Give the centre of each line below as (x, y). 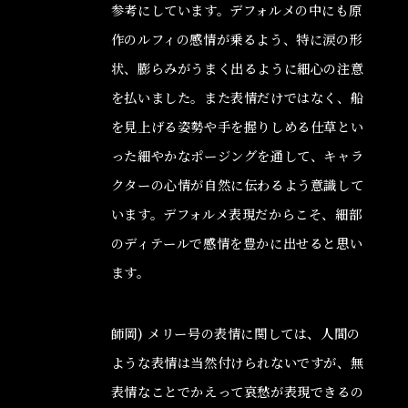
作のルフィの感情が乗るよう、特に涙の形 (237, 40)
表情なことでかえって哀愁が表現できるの (237, 391)
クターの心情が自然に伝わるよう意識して (237, 185)
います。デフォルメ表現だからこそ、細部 (236, 214)
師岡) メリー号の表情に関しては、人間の (235, 333)
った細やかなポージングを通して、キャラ (237, 156)
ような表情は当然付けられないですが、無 (237, 362)
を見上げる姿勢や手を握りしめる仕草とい (237, 127)
